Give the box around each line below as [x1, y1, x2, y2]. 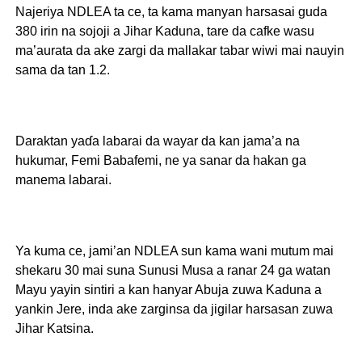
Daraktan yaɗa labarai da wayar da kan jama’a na [15, 133, 300, 148]
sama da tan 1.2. [15, 62, 110, 77]
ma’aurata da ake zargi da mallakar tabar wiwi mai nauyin [15, 43, 344, 57]
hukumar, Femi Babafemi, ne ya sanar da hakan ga [15, 153, 306, 167]
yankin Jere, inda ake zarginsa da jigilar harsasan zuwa [15, 301, 333, 316]
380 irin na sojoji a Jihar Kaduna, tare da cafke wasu [15, 23, 314, 38]
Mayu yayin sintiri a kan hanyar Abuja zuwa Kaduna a [15, 282, 322, 297]
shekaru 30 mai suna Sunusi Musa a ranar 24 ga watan [15, 263, 330, 277]
